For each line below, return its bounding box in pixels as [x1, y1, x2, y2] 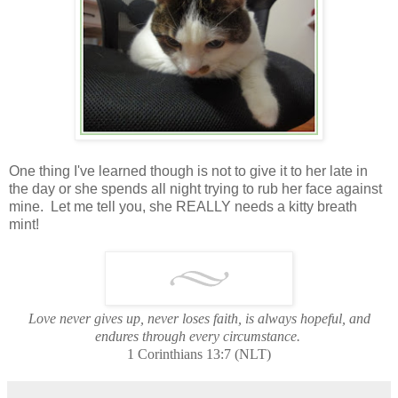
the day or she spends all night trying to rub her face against [9, 180, 382, 196]
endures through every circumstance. [94, 328, 300, 344]
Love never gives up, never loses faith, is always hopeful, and [28, 310, 370, 326]
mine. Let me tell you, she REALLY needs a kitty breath [9, 198, 357, 214]
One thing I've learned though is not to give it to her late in [9, 163, 368, 179]
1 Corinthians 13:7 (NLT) [127, 346, 271, 362]
